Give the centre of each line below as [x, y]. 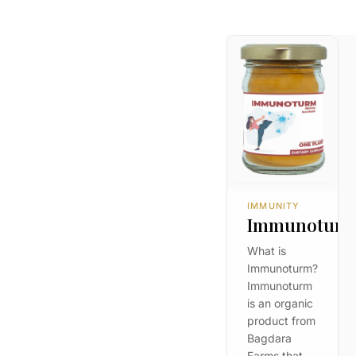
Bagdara [270, 339]
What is [267, 251]
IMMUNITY [274, 206]
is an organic [281, 304]
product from [282, 321]
